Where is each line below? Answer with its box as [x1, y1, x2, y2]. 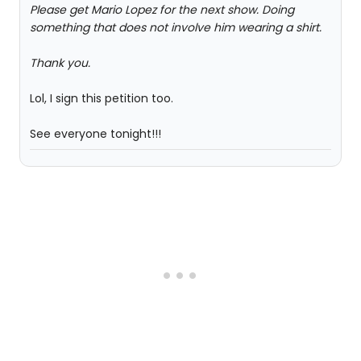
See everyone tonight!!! [30, 126, 161, 142]
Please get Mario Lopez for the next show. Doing [30, 2, 294, 18]
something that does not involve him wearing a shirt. [30, 19, 322, 35]
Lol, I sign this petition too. [30, 90, 173, 106]
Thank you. [30, 55, 90, 71]
